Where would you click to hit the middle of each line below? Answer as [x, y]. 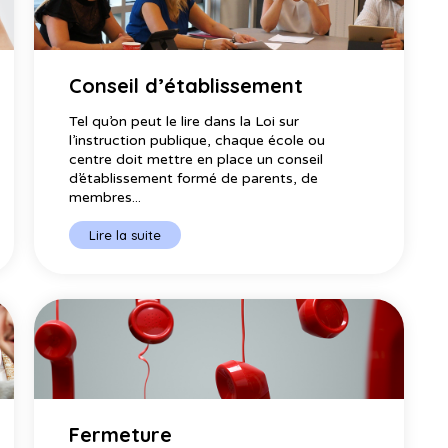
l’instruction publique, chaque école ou [196, 140]
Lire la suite [124, 234]
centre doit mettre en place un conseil [195, 159]
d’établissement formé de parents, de [193, 178]
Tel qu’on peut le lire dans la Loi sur [183, 121]
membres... [104, 197]
